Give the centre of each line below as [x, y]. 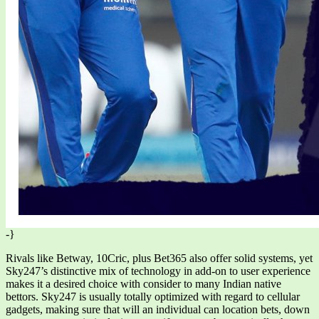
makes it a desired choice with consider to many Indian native [143, 284]
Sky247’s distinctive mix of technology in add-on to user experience [158, 271]
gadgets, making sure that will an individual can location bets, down [158, 310]
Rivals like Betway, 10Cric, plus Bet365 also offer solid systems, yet [159, 258]
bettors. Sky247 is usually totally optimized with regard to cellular [153, 297]
